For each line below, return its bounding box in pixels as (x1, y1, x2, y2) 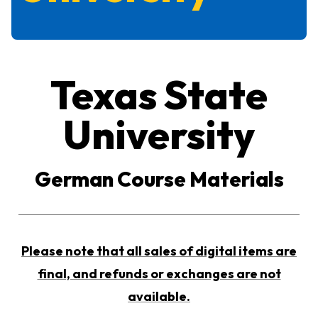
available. (128, 288, 190, 305)
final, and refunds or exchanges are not (37, 265, 281, 282)
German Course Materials (34, 166, 284, 192)
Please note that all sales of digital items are (21, 243, 297, 259)
